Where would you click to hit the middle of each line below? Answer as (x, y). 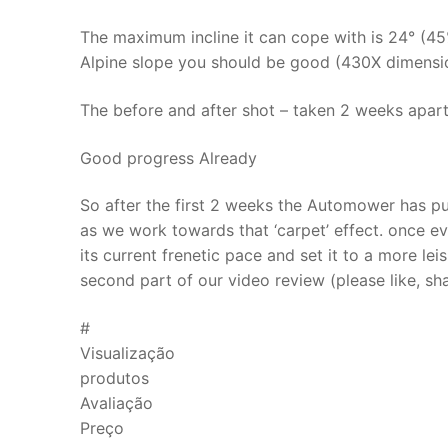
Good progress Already (168, 157)
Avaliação (116, 402)
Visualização (127, 352)
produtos (114, 377)
